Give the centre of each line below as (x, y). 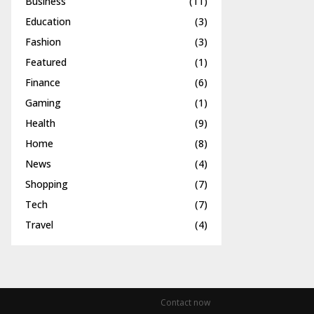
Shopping (47, 184)
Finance (43, 82)
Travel (39, 225)
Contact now (185, 302)
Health (40, 123)
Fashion (43, 42)
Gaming (43, 103)
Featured (46, 62)
